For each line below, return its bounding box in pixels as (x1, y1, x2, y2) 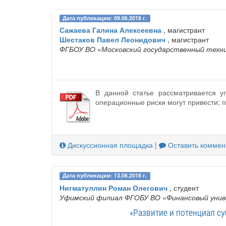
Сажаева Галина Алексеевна (60, 25, 161, 35)
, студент (167, 182, 199, 193)
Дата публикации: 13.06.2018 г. (63, 172, 147, 180)
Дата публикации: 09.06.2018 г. (63, 14, 147, 22)
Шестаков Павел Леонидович (60, 34, 165, 45)
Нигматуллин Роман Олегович (60, 182, 167, 193)
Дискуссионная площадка (66, 140, 153, 150)
